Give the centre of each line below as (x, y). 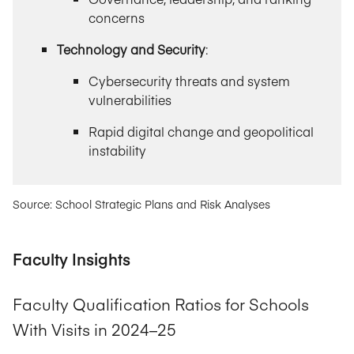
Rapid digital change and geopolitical (201, 132)
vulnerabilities (130, 100)
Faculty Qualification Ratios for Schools (161, 303)
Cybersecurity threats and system (189, 81)
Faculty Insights (72, 259)
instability (117, 151)
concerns (117, 18)
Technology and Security (131, 49)
